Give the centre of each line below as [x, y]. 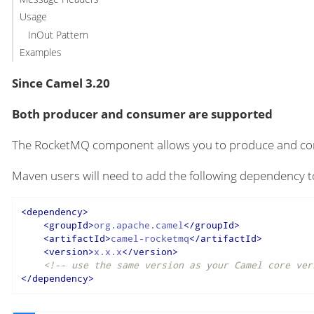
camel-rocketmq [150, 239]
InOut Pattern [59, 34]
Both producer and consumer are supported [142, 114]
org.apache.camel [138, 225]
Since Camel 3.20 [61, 83]
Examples [40, 53]
